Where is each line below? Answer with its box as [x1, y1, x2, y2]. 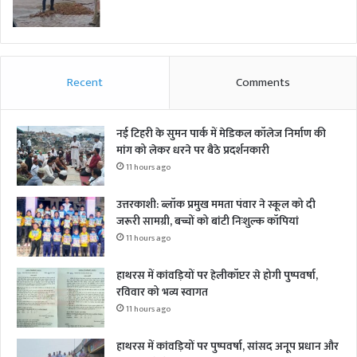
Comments [236, 72, 290, 92]
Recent [67, 72, 103, 92]
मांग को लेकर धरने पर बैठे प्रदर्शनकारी [116, 140, 269, 159]
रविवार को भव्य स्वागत [116, 282, 208, 301]
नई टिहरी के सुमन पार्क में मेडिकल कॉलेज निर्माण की [116, 124, 326, 143]
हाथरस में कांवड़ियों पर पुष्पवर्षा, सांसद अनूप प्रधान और [116, 336, 339, 355]
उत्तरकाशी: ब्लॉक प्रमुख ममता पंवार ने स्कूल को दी [116, 194, 316, 214]
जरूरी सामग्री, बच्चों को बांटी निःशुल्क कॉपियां [116, 211, 299, 230]
